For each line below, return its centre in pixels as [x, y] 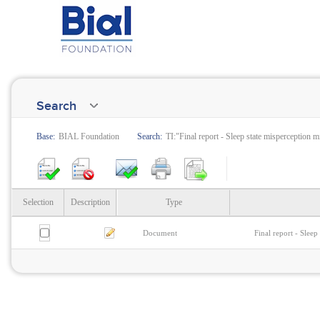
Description [90, 202]
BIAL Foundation [89, 136]
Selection [38, 202]
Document [160, 233]
